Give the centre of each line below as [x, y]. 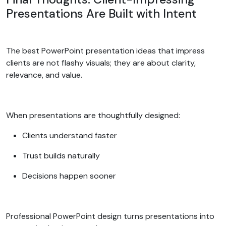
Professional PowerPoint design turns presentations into [110, 216]
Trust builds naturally [62, 155]
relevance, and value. [45, 75]
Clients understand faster [71, 135]
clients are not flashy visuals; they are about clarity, [101, 63]
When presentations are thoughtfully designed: [94, 115]
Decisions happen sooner [70, 176]
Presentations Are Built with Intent [103, 13]
